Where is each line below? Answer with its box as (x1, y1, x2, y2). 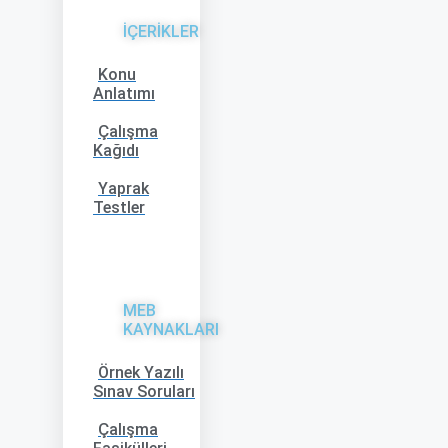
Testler (93, 198, 145, 217)
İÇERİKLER (123, 22, 199, 41)
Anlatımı (93, 84, 155, 103)
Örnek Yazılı (98, 363, 184, 382)
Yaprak (98, 179, 149, 198)
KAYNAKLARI (123, 320, 219, 339)
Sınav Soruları (93, 382, 195, 401)
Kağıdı (93, 141, 139, 160)
